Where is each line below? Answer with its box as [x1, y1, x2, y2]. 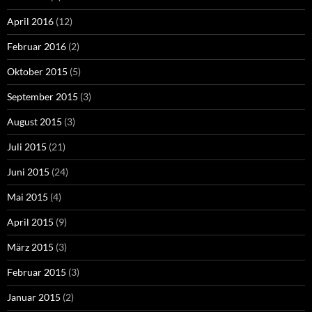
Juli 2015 [7, 141, 47, 153]
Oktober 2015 [7, 65, 68, 78]
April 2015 [7, 216, 54, 228]
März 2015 [7, 241, 54, 253]
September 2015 [7, 91, 78, 103]
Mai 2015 [7, 191, 48, 203]
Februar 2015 [7, 266, 66, 279]
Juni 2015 [7, 166, 49, 178]
